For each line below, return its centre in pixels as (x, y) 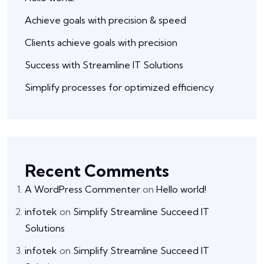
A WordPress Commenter (82, 189)
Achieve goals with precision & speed (105, 20)
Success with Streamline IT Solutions (104, 65)
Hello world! (181, 189)
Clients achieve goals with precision (101, 42)
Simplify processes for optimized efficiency (119, 87)
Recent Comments (97, 170)
